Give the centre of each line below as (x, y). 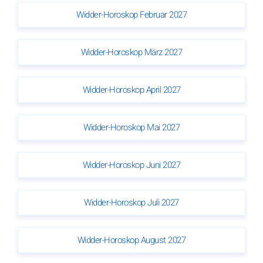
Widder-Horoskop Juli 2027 (131, 202)
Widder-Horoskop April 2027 (131, 90)
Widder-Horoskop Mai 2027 (131, 127)
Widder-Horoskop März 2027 (131, 52)
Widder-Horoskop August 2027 (131, 240)
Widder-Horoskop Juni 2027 (131, 165)
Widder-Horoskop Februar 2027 (131, 14)
